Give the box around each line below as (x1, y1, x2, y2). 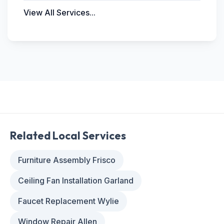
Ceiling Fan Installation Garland (18, 175, 133, 185)
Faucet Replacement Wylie (18, 196, 119, 206)
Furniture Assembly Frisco (18, 155, 115, 165)
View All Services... (23, 7, 95, 17)
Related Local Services (10, 128, 126, 142)
